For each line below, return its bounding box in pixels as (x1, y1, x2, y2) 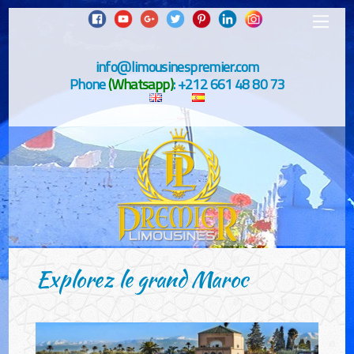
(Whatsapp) (108, 73, 173, 96)
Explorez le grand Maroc (35, 262, 249, 295)
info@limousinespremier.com (95, 55, 259, 77)
